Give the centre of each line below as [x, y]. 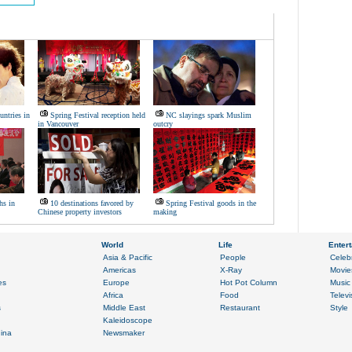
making [165, 212]
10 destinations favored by [92, 203]
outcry [163, 124]
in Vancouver [58, 124]
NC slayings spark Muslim [209, 115]
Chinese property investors [80, 212]
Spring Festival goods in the [211, 203]
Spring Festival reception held [98, 115]
